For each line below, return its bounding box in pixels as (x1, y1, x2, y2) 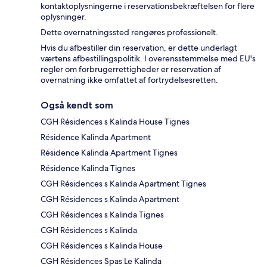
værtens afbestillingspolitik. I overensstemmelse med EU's (41, 53, 256, 64)
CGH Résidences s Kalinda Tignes (41, 209, 164, 221)
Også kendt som (41, 100, 113, 111)
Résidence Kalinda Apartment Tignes (41, 147, 178, 159)
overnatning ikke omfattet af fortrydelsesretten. (41, 74, 218, 86)
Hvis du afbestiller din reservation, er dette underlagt (41, 42, 237, 54)
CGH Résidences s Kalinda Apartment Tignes (41, 178, 206, 190)
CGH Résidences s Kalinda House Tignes (41, 116, 190, 128)
